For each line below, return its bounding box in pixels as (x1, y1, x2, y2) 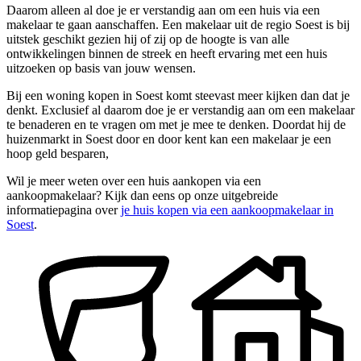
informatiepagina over (6, 203, 121, 218)
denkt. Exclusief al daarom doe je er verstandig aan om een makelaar (6, 103, 355, 118)
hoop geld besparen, (6, 147, 109, 161)
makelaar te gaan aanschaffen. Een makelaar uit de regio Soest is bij (6, 18, 350, 32)
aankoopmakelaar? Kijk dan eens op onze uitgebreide (6, 189, 278, 203)
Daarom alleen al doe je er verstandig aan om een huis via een (6, 3, 320, 18)
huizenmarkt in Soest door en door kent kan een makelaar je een (6, 132, 331, 147)
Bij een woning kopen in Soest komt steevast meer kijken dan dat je (6, 89, 350, 103)
